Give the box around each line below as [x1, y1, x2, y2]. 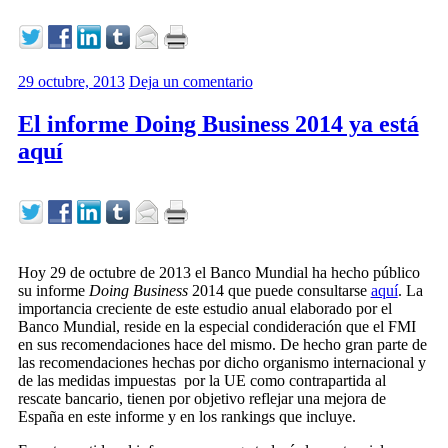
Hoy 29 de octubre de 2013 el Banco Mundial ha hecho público [17, 263, 420, 281]
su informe [17, 281, 89, 299]
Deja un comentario [128, 73, 253, 91]
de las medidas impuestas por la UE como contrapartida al [17, 371, 386, 389]
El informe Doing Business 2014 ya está [17, 111, 419, 137]
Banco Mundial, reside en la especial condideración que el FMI [17, 317, 416, 335]
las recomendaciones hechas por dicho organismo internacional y [17, 353, 426, 371]
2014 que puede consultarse [187, 281, 371, 299]
